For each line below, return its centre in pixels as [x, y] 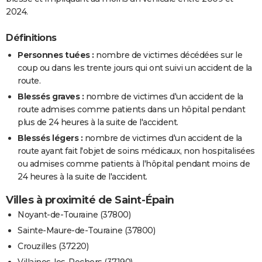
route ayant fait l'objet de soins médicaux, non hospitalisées [136, 151]
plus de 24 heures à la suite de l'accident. [98, 123]
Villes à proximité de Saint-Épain [90, 200]
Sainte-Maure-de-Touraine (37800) [86, 231]
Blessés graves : [51, 97]
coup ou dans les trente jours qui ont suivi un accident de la [135, 68]
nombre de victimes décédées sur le [168, 55]
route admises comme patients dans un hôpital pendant [131, 110]
